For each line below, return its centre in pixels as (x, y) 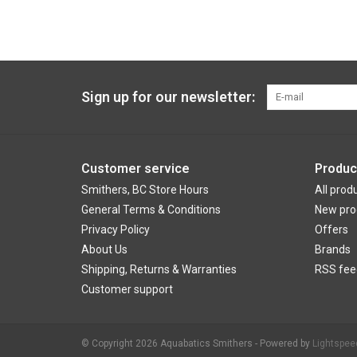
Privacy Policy (116, 230)
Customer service (135, 169)
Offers (331, 230)
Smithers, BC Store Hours (145, 190)
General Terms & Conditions (151, 210)
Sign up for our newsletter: (168, 97)
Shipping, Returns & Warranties (159, 270)
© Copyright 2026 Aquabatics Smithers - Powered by (197, 344)
